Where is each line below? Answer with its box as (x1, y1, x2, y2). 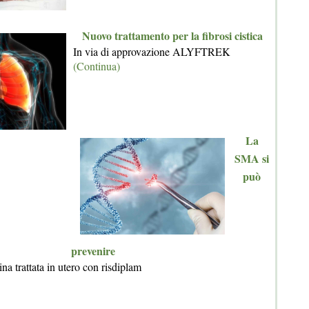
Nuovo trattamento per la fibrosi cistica (82, 28, 263, 43)
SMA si (235, 150, 269, 166)
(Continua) (73, 59, 120, 73)
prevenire (71, 243, 115, 259)
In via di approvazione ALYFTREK (73, 44, 230, 59)
